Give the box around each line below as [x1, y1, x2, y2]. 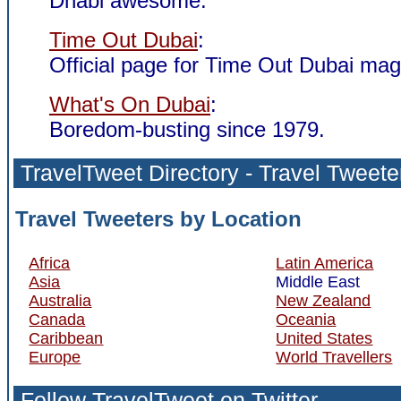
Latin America [276, 253, 374, 272]
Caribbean [29, 328, 104, 347]
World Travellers [276, 347, 393, 366]
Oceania [276, 310, 337, 328]
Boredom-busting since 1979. [49, 117, 325, 141]
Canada [29, 310, 86, 328]
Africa [29, 253, 71, 272]
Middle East [276, 272, 361, 291]
